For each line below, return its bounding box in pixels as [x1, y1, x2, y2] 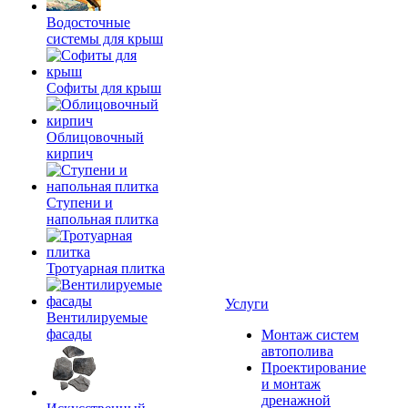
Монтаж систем [261, 327, 359, 342]
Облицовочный [46, 129, 144, 145]
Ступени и [46, 195, 113, 210]
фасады [46, 326, 92, 342]
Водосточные [46, 15, 130, 30]
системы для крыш [46, 31, 163, 46]
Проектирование [261, 360, 366, 375]
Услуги [225, 296, 269, 311]
